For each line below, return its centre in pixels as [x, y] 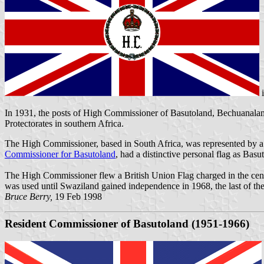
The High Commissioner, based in [69, 143]
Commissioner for [39, 154]
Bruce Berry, [29, 196]
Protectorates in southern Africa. [65, 123]
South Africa [157, 143]
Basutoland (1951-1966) [191, 223]
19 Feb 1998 [77, 196]
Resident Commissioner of [69, 223]
